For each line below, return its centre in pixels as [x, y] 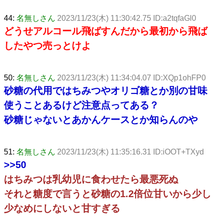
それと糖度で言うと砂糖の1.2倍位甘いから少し [108, 194]
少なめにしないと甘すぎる [62, 208]
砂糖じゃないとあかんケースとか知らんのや [101, 119]
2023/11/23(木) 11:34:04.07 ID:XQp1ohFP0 [132, 77]
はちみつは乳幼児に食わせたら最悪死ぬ [91, 179]
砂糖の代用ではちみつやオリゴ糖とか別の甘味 [106, 90]
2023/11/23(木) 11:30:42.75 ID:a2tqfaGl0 [127, 18]
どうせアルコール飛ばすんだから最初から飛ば [106, 31]
